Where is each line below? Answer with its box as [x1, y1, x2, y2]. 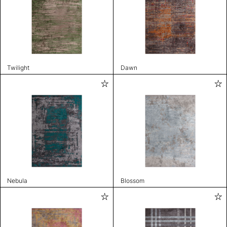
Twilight [7, 63, 29, 71]
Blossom [120, 177, 144, 185]
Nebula [7, 177, 27, 185]
